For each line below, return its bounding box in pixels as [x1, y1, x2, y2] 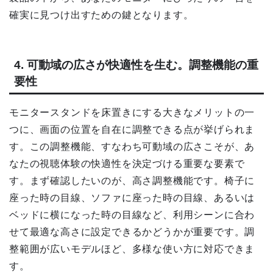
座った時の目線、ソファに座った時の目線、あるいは [9, 193, 255, 204]
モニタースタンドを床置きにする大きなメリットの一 [9, 107, 255, 118]
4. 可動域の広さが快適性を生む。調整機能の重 [14, 58, 258, 72]
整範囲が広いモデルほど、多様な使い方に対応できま [9, 244, 255, 255]
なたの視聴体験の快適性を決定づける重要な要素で [9, 158, 245, 169]
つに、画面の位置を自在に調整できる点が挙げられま [9, 124, 255, 135]
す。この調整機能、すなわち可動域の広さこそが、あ [9, 141, 255, 152]
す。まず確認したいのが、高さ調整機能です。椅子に [9, 175, 255, 186]
